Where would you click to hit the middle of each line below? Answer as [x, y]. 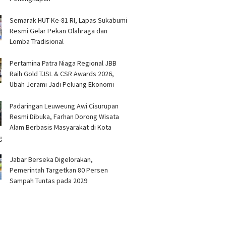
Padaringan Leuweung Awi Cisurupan [64, 106]
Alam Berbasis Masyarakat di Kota [61, 127]
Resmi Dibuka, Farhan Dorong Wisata [65, 117]
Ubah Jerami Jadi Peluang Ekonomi [62, 84]
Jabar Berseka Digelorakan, [51, 159]
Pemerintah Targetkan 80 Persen [59, 170]
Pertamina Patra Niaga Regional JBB [63, 63]
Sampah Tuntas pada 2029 [49, 181]
